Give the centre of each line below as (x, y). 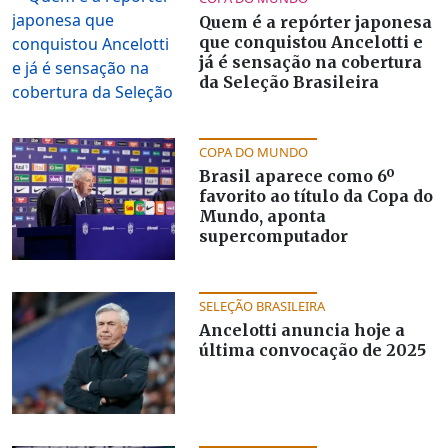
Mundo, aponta (262, 215)
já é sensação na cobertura (310, 61)
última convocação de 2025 (312, 349)
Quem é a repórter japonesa (315, 21)
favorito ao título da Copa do (315, 195)
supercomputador (273, 235)
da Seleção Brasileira (288, 81)
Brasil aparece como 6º (296, 175)
